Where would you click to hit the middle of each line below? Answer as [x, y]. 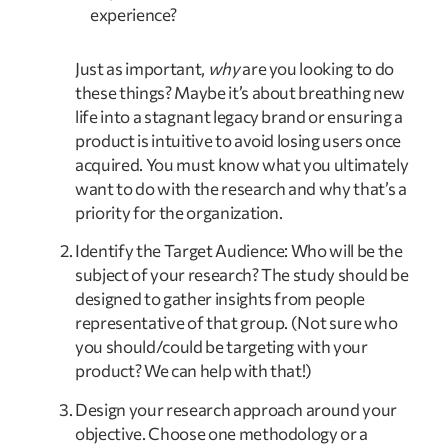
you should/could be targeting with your [221, 347]
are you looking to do [317, 68]
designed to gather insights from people [220, 299]
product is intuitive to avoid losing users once [238, 140]
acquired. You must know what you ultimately [242, 164]
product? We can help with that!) [194, 371]
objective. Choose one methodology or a [222, 433]
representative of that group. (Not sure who [236, 323]
